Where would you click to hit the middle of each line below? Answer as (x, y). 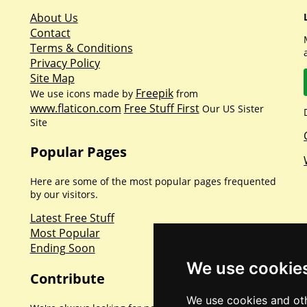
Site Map (52, 78)
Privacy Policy (65, 63)
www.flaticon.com (75, 108)
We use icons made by (83, 94)
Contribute (67, 279)
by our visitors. (64, 194)
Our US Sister (231, 109)
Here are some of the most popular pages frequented (153, 181)
